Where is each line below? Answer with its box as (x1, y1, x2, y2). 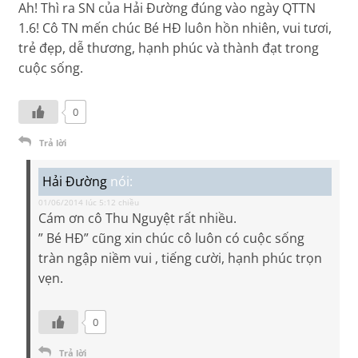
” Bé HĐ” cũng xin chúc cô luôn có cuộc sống (38, 229, 305, 248)
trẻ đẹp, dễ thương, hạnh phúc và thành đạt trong (18, 39, 320, 58)
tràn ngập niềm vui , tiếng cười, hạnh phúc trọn (38, 249, 323, 268)
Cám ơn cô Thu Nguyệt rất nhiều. (38, 209, 237, 228)
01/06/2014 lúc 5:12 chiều (38, 197, 140, 209)
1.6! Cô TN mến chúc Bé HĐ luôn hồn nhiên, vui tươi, (18, 19, 332, 38)
